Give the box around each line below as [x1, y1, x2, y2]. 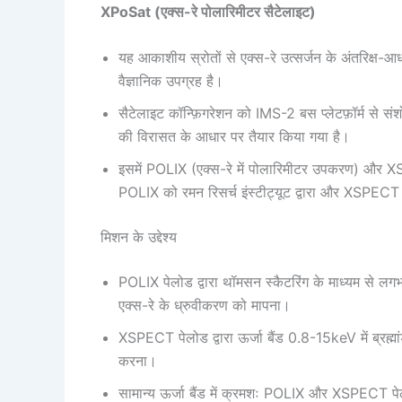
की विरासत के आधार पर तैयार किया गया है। [118, 127, 354, 146]
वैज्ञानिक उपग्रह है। [118, 72, 223, 91]
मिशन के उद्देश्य [100, 228, 181, 247]
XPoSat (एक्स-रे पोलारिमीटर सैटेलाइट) [100, 2, 316, 21]
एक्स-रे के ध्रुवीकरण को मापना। [118, 296, 291, 315]
